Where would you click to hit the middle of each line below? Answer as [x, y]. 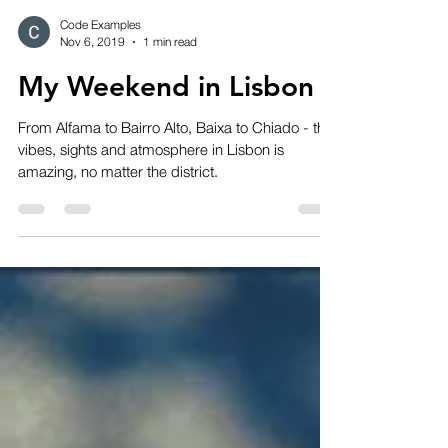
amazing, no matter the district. [118, 201]
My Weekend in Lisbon [166, 116]
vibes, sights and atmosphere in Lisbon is [151, 179]
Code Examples [100, 54]
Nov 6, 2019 [92, 71]
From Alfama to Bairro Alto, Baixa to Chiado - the [175, 157]
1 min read [170, 71]
